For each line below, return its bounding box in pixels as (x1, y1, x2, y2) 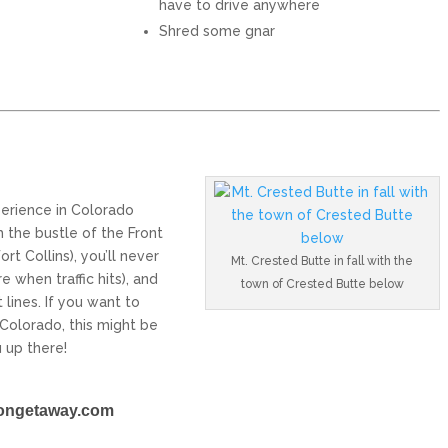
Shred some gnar (159, 23, 276, 40)
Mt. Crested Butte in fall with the (231, 254, 414, 269)
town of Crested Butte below (240, 277, 404, 292)
